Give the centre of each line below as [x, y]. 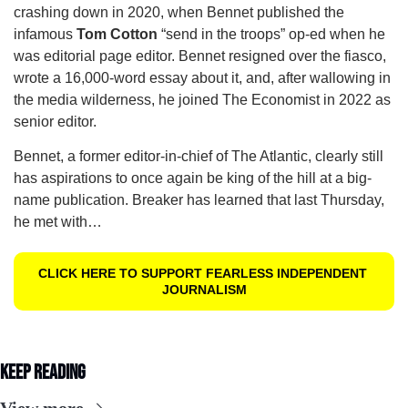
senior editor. [59, 122]
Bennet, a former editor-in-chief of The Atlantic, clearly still [199, 157]
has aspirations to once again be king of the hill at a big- [193, 178]
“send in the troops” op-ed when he [271, 35]
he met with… [58, 222]
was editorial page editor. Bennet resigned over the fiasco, [200, 56]
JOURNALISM [204, 290]
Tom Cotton [117, 35]
